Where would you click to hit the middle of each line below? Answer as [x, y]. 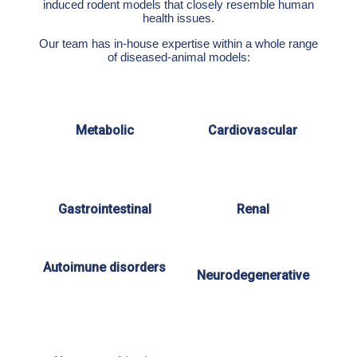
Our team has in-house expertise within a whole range [178, 44]
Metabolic [104, 131]
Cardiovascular [253, 131]
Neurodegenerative [253, 276]
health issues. [178, 18]
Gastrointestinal [104, 210]
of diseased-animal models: [178, 57]
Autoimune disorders [104, 268]
